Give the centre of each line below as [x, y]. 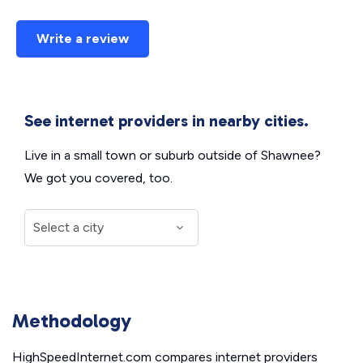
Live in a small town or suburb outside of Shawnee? [173, 155]
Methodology [72, 320]
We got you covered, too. [98, 178]
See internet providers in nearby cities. [167, 121]
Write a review [83, 38]
